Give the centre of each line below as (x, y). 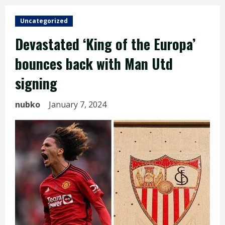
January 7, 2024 (79, 104)
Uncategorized (44, 21)
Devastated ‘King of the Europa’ (105, 44)
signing (36, 83)
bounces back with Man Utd (94, 64)
